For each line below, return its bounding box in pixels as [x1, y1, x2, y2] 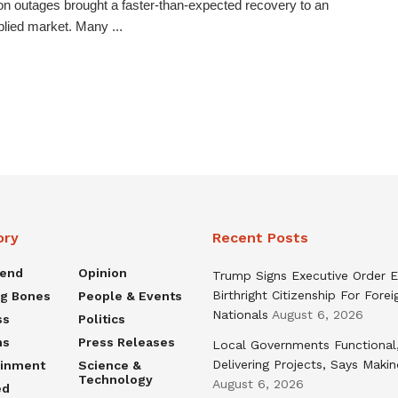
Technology [77, 372, 153, 387]
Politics [77, 312, 125, 327]
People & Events [77, 289, 182, 304]
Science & [77, 358, 141, 373]
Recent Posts [212, 229, 308, 247]
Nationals [212, 307, 268, 322]
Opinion [77, 266, 127, 281]
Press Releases [77, 335, 175, 350]
